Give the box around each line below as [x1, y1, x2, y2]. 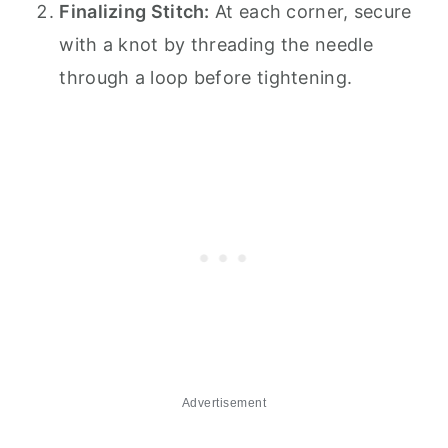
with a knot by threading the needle [59, 33, 373, 55]
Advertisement [181, 395, 267, 410]
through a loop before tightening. [59, 66, 353, 88]
